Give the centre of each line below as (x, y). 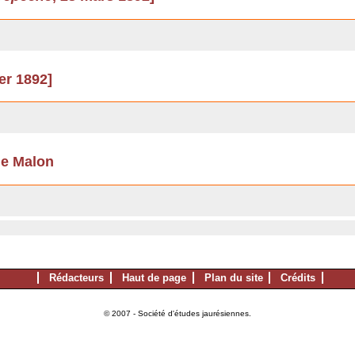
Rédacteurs (76, 277)
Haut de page (154, 277)
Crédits (298, 277)
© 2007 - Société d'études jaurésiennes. (177, 313)
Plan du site (233, 277)
